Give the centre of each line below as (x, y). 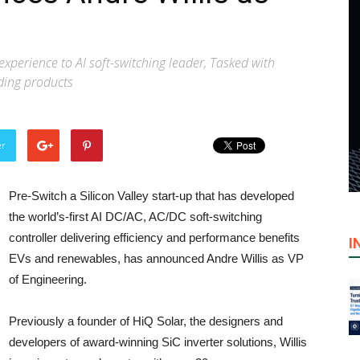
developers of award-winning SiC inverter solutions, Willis (158, 342)
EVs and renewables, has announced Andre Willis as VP (156, 258)
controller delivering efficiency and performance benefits (154, 237)
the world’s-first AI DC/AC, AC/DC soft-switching (135, 217)
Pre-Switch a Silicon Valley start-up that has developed (151, 196)
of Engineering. (48, 279)
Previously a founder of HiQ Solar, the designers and (146, 321)
